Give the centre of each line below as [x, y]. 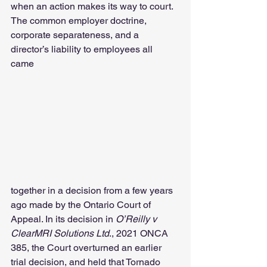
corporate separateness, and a [76, 35]
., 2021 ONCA [140, 234]
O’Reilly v [136, 219]
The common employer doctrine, [80, 21]
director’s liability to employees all [83, 49]
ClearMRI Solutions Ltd [60, 234]
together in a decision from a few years [93, 191]
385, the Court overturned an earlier [87, 248]
